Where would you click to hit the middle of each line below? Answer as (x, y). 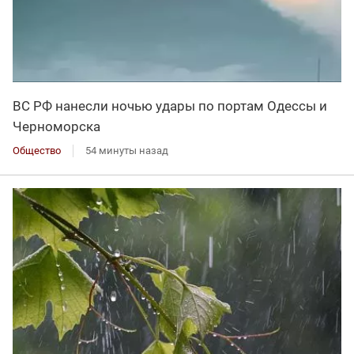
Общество (37, 151)
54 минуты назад (127, 151)
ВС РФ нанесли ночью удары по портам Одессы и (170, 106)
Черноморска (56, 127)
